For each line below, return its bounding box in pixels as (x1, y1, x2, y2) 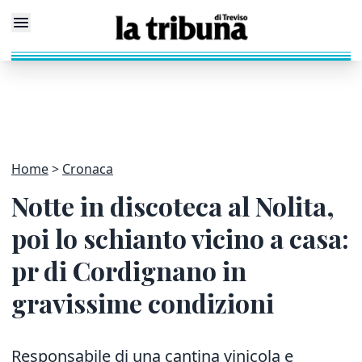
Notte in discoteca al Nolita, (11, 188, 335, 223)
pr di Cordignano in (11, 253, 246, 288)
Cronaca (62, 160, 113, 178)
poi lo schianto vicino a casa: (11, 221, 349, 255)
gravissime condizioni (11, 285, 274, 320)
